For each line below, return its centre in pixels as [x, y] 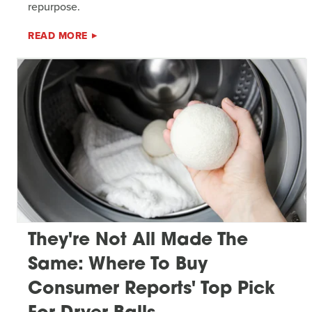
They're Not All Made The [138, 240]
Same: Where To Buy [118, 265]
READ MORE [58, 36]
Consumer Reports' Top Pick [151, 289]
